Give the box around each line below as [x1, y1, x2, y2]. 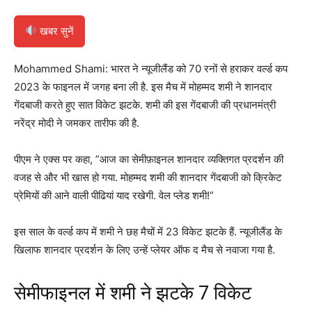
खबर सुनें [37, 24, 75, 38]
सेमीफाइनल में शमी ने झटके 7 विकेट [14, 281, 251, 304]
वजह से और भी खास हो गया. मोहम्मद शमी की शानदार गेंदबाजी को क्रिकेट [14, 170, 282, 184]
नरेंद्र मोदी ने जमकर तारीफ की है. [14, 116, 139, 130]
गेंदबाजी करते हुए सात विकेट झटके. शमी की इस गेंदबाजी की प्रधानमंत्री [14, 97, 276, 111]
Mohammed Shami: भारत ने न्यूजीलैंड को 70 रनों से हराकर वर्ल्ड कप [14, 61, 288, 75]
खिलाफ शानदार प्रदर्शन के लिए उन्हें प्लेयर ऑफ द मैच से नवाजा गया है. [14, 242, 275, 256]
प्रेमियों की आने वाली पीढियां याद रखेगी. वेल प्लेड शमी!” [14, 188, 214, 202]
